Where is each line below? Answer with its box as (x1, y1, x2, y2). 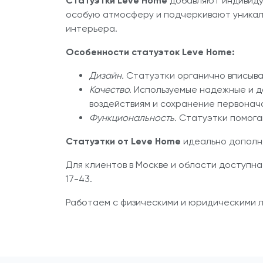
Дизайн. (89, 69, 124, 81)
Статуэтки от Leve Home (66, 135, 181, 147)
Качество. (89, 83, 134, 95)
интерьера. (66, 22, 117, 34)
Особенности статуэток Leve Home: (66, 46, 235, 58)
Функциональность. (89, 112, 177, 123)
